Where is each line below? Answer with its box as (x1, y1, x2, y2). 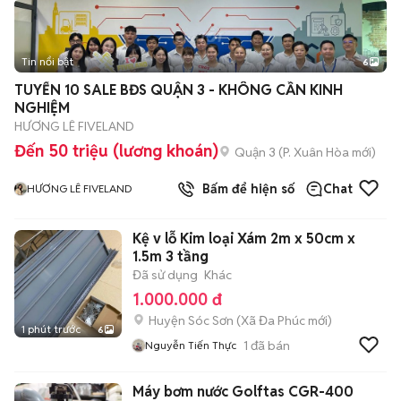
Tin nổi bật (21, 55, 73, 68)
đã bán (248, 337, 290, 354)
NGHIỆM (14, 98, 70, 117)
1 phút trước (21, 322, 81, 336)
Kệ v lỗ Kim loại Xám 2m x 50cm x (132, 229, 355, 248)
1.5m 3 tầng (132, 247, 209, 266)
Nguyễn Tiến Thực (145, 338, 236, 352)
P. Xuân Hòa (283, 143, 349, 160)
